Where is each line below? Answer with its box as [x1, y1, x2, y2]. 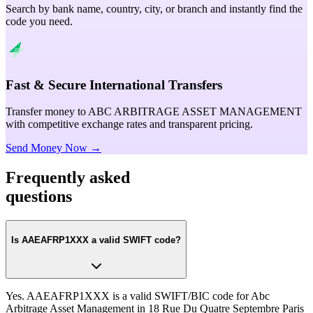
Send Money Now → [6, 142, 101, 154]
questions [6, 187, 72, 206]
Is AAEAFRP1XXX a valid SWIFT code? [11, 234, 181, 245]
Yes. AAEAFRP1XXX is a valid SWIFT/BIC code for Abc [6, 289, 270, 302]
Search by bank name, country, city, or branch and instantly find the [6, 2, 303, 15]
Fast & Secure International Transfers [6, 77, 222, 92]
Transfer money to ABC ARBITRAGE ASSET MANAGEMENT [6, 105, 302, 118]
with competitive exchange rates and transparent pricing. [6, 118, 253, 131]
